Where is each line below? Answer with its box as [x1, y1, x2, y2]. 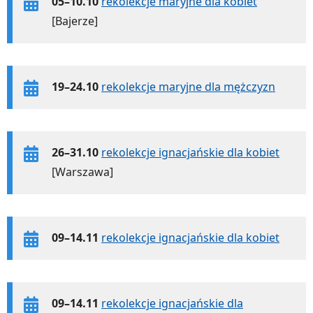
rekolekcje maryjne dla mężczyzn [101, 78, 275, 94]
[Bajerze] [52, 13, 98, 29]
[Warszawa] [52, 163, 113, 180]
